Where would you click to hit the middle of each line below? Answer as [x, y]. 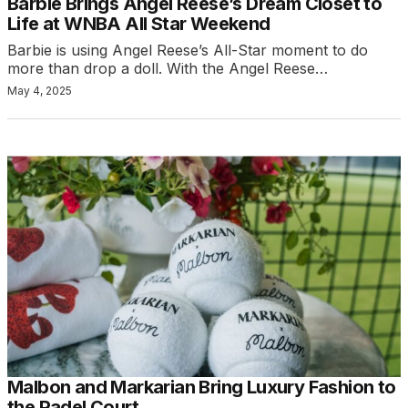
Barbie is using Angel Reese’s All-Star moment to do [188, 51]
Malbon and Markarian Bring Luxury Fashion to [202, 388]
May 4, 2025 [40, 91]
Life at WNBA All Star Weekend [139, 24]
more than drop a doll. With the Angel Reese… [168, 69]
